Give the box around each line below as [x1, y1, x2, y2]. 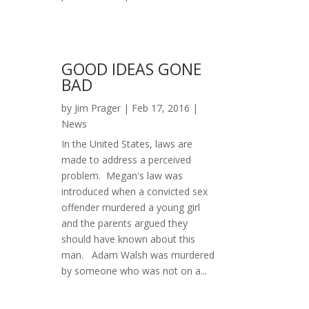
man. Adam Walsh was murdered [61, 248, 215, 262]
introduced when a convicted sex [61, 185, 208, 199]
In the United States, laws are [61, 137, 193, 151]
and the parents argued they [61, 217, 188, 230]
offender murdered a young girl [61, 201, 201, 215]
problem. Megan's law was [61, 169, 183, 183]
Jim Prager [74, 101, 121, 115]
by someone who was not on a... [61, 264, 208, 278]
